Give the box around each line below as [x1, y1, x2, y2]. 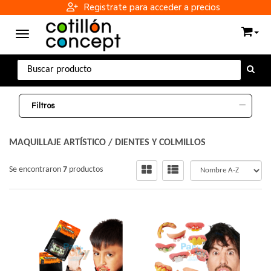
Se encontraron [9, 165, 63, 174]
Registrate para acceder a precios [80, 1, 220, 13]
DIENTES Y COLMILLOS [115, 138, 206, 148]
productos [69, 165, 103, 174]
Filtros [31, 102, 55, 110]
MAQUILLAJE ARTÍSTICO [9, 138, 106, 148]
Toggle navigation [22, 30, 82, 39]
